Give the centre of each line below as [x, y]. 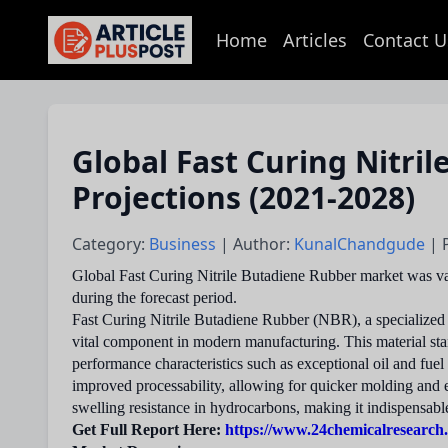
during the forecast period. [156, 297]
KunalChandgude [361, 244]
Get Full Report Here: [148, 429]
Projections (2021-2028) [243, 197]
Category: [110, 244]
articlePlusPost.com [131, 50]
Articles [315, 40]
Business [184, 244]
